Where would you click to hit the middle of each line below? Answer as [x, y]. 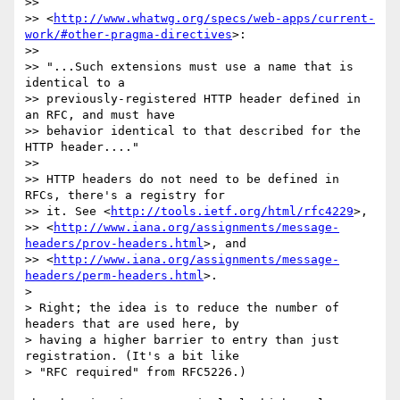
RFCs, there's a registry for [129, 196]
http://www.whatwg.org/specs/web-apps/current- [214, 19]
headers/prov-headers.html [114, 244]
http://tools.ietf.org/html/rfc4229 [232, 212]
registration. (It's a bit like [136, 356]
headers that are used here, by [136, 324]
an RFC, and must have [104, 115]
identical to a [79, 83]
